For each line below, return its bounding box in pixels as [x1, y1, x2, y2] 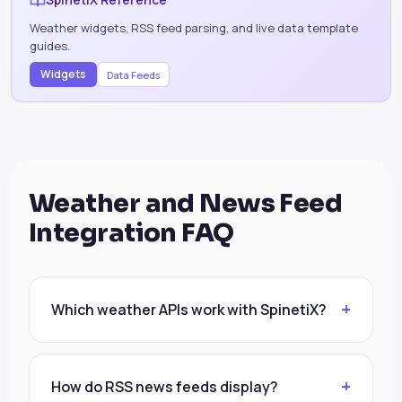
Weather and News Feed [29, 188, 343, 220]
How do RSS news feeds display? [51, 376, 278, 397]
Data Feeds [107, 67, 160, 82]
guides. [30, 38, 70, 55]
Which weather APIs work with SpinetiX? [51, 299, 327, 319]
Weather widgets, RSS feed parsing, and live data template [30, 20, 358, 37]
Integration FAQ [29, 217, 234, 249]
